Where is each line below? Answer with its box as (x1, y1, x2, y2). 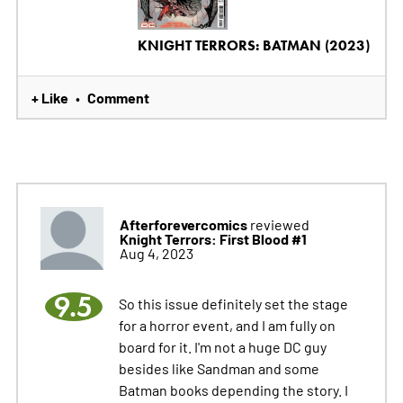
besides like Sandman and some (118, 359, 319, 378)
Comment (86, 87, 149, 108)
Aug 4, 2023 (119, 244, 193, 263)
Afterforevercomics (119, 214, 247, 235)
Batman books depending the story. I (118, 381, 348, 399)
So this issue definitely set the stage (118, 294, 348, 313)
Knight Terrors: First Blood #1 (119, 228, 307, 249)
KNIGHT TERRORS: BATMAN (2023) (137, 37, 370, 55)
